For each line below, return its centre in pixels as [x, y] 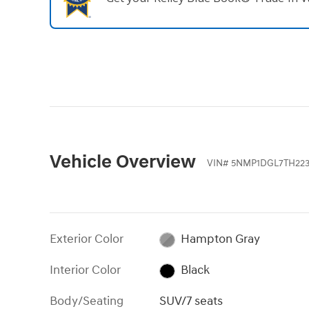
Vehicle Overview [123, 162]
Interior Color [85, 270]
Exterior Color [87, 239]
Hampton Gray [220, 239]
